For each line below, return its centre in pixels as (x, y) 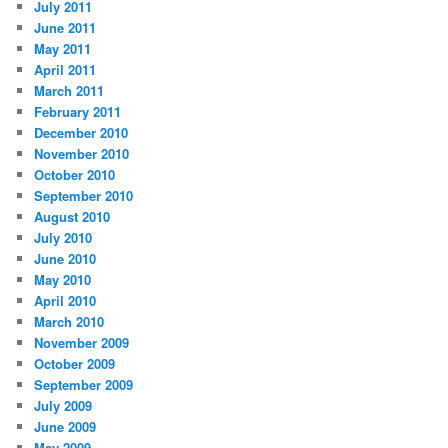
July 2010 (63, 238)
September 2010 (84, 196)
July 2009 (63, 406)
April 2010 (65, 301)
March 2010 (69, 322)
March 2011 (69, 91)
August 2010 (72, 217)
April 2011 (65, 70)
